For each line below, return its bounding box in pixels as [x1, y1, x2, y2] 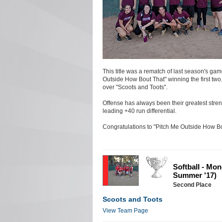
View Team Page [103, 207, 148, 214]
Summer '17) [173, 170, 217, 179]
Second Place [173, 181, 212, 188]
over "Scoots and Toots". [103, 83, 167, 91]
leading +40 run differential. [103, 107, 176, 114]
